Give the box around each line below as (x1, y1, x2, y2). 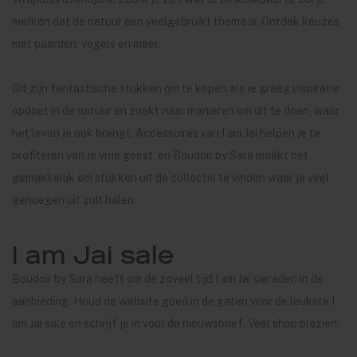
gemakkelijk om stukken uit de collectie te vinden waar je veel (12, 171, 329, 184)
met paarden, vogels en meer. (12, 37, 160, 50)
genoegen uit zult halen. (12, 194, 136, 206)
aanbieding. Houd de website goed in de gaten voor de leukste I (12, 295, 335, 308)
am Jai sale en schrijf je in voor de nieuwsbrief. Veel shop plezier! (12, 317, 337, 330)
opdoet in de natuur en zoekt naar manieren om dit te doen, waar (12, 104, 339, 117)
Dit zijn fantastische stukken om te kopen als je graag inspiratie (12, 82, 339, 95)
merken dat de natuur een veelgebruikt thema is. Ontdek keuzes (12, 15, 339, 28)
